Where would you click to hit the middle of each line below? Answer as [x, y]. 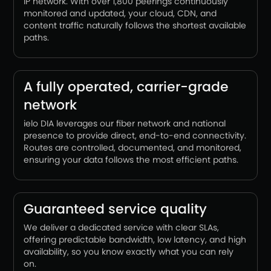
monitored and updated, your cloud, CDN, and [120, 13]
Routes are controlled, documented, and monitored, [132, 148]
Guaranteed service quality [115, 209]
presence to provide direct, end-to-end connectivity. [135, 135]
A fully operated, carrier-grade [126, 87]
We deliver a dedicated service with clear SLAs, [121, 227]
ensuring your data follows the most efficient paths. [131, 160]
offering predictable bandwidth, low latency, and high [135, 240]
